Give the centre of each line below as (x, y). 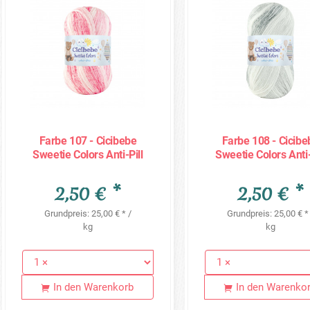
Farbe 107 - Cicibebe (88, 141)
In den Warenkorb (94, 288)
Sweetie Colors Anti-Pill (88, 155)
